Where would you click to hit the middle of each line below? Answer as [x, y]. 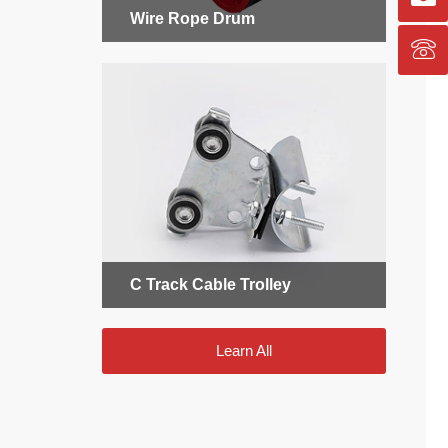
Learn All [244, 351]
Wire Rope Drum [192, 19]
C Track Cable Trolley [210, 285]
